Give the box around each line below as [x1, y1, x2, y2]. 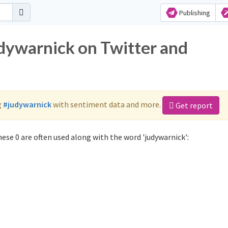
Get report [174, 100, 213, 110]
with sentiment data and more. [51, 99, 162, 109]
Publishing [177, 8, 210, 17]
